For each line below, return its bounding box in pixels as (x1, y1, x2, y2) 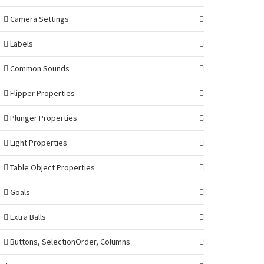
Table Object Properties (8, 162, 95, 173)
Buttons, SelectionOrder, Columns (8, 236, 130, 247)
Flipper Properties (8, 88, 75, 98)
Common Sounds (8, 63, 70, 74)
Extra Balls (8, 212, 46, 222)
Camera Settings (8, 14, 69, 24)
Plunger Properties (8, 113, 77, 123)
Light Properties (8, 137, 67, 148)
